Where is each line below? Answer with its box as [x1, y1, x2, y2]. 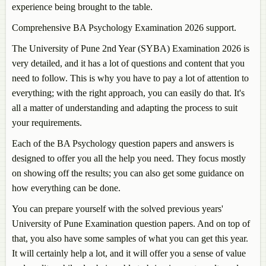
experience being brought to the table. [12, 2, 153, 12]
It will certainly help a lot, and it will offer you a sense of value [12, 248, 246, 259]
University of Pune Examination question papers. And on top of [12, 218, 250, 229]
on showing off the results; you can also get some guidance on [12, 168, 244, 179]
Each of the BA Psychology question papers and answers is [12, 138, 234, 149]
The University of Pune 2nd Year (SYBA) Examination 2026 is [12, 43, 249, 54]
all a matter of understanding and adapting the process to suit [12, 103, 237, 113]
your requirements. [12, 118, 82, 128]
